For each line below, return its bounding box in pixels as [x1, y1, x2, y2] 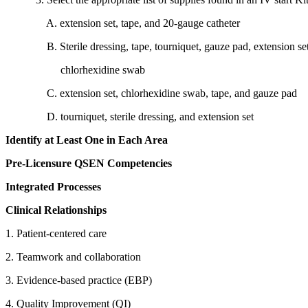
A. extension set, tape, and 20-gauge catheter [5, 16, 240, 29]
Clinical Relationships [5, 203, 107, 216]
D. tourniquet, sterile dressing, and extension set [5, 110, 254, 122]
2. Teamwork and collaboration [5, 250, 146, 263]
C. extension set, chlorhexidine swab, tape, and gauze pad [5, 87, 297, 99]
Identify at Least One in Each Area [5, 133, 168, 146]
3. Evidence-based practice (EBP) [5, 274, 152, 286]
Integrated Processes [5, 180, 101, 192]
